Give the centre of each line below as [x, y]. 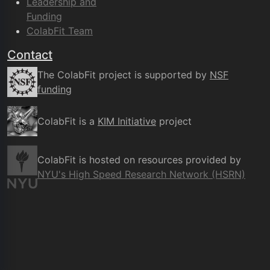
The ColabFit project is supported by [124, 75]
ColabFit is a [67, 121]
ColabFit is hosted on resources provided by [139, 160]
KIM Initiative [127, 121]
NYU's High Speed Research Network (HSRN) [141, 174]
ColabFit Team [60, 31]
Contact [30, 55]
